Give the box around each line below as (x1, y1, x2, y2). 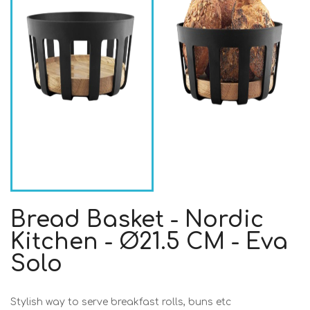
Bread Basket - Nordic (10, 208, 264, 232)
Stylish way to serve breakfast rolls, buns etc (10, 297, 231, 308)
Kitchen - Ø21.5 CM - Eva (10, 230, 288, 255)
